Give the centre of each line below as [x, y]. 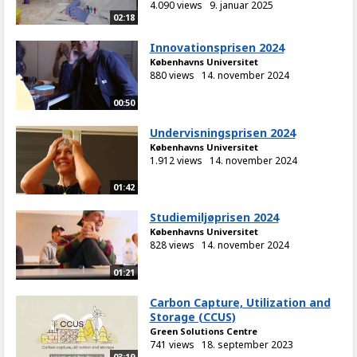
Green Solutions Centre [203, 331]
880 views [172, 76]
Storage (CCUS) [192, 316]
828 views [172, 245]
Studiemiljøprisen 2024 [214, 218]
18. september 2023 [247, 344]
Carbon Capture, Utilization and [240, 302]
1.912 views [176, 160]
